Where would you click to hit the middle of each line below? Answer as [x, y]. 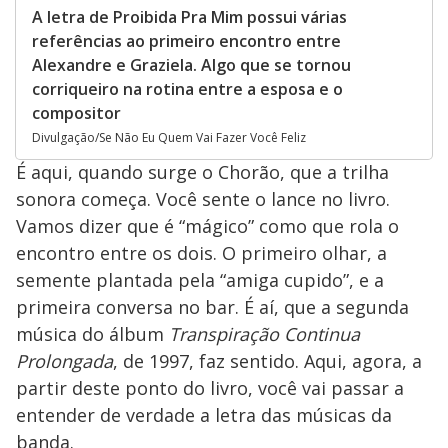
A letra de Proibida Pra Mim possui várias [189, 16]
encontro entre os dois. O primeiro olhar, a [201, 252]
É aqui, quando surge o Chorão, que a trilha [202, 171]
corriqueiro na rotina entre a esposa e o [187, 88]
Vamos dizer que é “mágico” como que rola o [207, 225]
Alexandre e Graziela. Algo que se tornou [191, 64]
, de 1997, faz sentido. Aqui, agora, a [267, 360]
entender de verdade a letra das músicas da [204, 414]
